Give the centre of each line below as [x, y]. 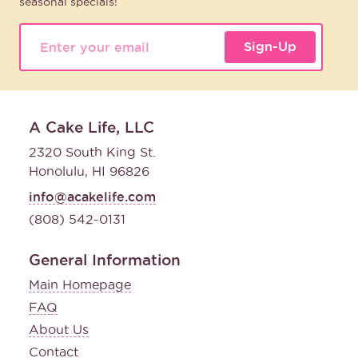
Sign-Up [270, 47]
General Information [105, 259]
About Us [59, 329]
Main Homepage [80, 284]
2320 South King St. [92, 151]
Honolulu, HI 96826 [89, 171]
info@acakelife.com [92, 196]
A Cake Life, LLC [91, 127]
